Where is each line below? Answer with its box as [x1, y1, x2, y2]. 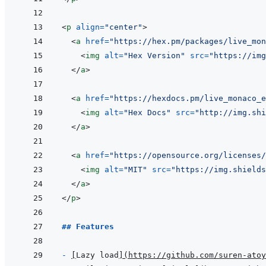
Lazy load [76, 251, 119, 260]
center [109, 23, 138, 32]
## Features [62, 222, 114, 232]
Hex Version [128, 51, 180, 61]
